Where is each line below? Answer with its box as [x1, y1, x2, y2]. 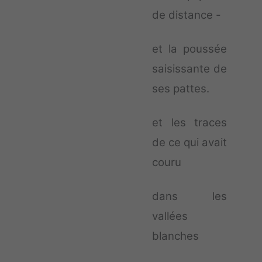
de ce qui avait [152, 136, 227, 150]
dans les [152, 189, 227, 204]
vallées [152, 209, 188, 223]
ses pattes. [152, 82, 209, 96]
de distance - [152, 8, 221, 22]
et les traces [152, 116, 227, 130]
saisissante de [152, 62, 227, 76]
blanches [152, 229, 199, 243]
